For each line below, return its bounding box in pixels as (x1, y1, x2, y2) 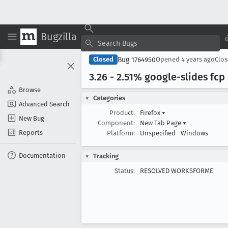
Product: (109, 109, 135, 117)
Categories (93, 94, 125, 102)
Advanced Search (19, 100, 70, 108)
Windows (181, 129, 208, 137)
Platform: (107, 129, 135, 137)
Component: (98, 119, 135, 127)
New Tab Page (140, 119, 183, 127)
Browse (19, 85, 41, 94)
